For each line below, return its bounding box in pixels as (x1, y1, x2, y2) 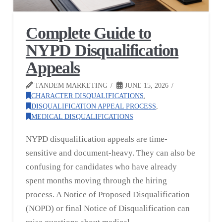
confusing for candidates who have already (25, 162, 177, 172)
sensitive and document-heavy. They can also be (25, 148, 195, 158)
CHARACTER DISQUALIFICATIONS (31, 92, 144, 100)
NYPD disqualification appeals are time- (25, 134, 167, 144)
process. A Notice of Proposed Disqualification (25, 190, 190, 200)
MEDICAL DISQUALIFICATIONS (31, 112, 133, 121)
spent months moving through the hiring (25, 176, 167, 186)
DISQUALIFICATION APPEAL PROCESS (31, 102, 156, 111)
